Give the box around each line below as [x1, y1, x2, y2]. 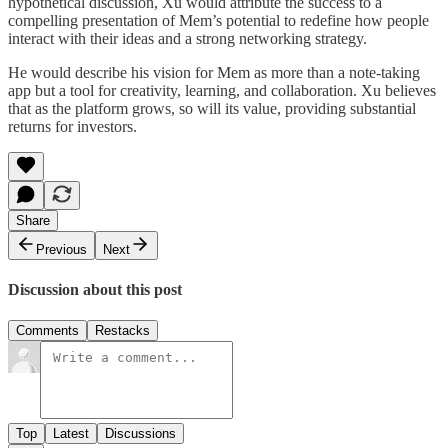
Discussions [105, 426, 176, 442]
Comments [16, 323, 79, 339]
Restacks [95, 323, 150, 339]
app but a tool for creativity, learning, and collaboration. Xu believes [8, 81, 436, 99]
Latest [53, 426, 89, 442]
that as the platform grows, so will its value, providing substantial [8, 99, 416, 117]
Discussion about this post [8, 280, 182, 298]
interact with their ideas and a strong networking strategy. [8, 29, 367, 47]
